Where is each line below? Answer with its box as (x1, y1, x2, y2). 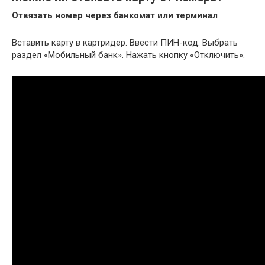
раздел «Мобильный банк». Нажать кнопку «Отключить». (12, 49, 245, 60)
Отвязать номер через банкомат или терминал (12, 9, 218, 21)
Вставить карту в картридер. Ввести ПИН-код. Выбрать (12, 37, 238, 48)
